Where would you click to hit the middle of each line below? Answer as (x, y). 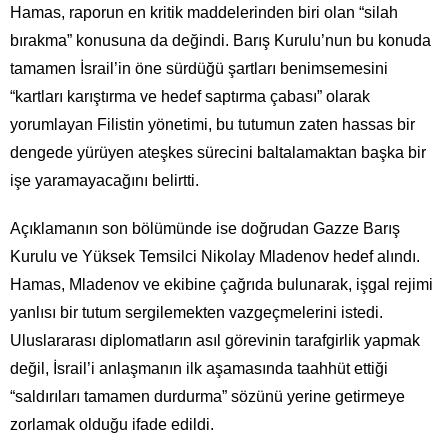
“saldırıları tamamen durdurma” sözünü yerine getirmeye (207, 397)
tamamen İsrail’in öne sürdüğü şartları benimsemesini (199, 69)
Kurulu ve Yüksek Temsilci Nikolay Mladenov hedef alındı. (215, 257)
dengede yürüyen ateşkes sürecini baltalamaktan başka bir (218, 153)
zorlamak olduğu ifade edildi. (112, 425)
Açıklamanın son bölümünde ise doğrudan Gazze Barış (205, 229)
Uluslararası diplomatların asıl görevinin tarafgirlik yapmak (215, 341)
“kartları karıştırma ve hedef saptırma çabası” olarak (190, 97)
